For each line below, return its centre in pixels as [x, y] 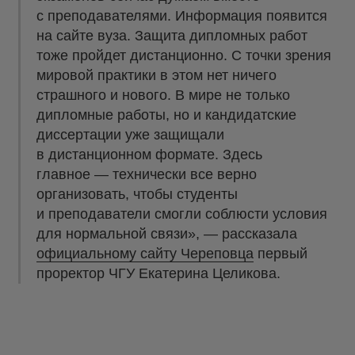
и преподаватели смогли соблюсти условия [182, 214]
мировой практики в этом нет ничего [157, 76]
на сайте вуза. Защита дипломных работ [172, 36]
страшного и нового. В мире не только [163, 95]
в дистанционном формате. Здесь [149, 155]
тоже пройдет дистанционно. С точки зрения [184, 56]
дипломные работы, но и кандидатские [166, 115]
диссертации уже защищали [130, 135]
